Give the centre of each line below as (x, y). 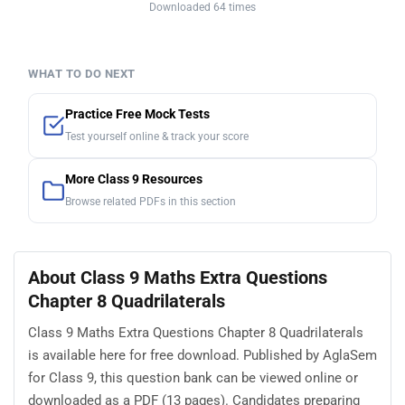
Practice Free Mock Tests (137, 115)
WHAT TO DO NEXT (82, 74)
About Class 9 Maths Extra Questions (178, 278)
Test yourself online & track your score (157, 137)
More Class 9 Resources (134, 180)
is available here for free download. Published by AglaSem (202, 355)
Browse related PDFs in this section (151, 202)
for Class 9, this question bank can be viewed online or (193, 377)
